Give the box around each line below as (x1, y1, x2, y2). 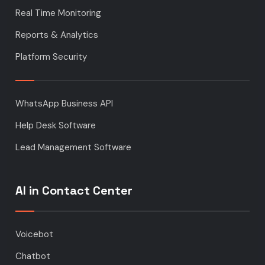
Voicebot (15, 228, 54, 241)
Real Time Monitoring (15, 7, 102, 20)
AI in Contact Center (15, 183, 133, 199)
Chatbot (15, 250, 51, 263)
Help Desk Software (15, 119, 96, 132)
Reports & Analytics (15, 29, 99, 41)
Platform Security (15, 51, 88, 63)
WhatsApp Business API (15, 98, 114, 110)
